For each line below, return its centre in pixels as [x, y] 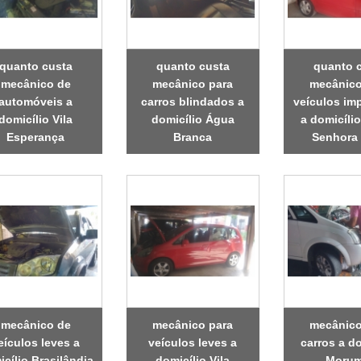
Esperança [36, 137]
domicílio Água [193, 119]
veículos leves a [193, 342]
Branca [193, 137]
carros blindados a [193, 101]
